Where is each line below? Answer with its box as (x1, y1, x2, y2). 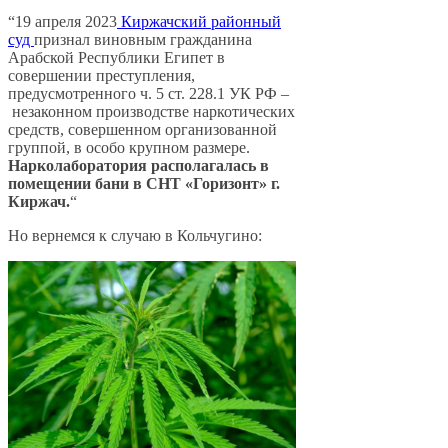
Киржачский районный (117, 13, 281, 31)
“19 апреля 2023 (8, 13, 117, 31)
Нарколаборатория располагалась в (8, 157, 269, 175)
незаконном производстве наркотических (8, 103, 295, 121)
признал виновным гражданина (34, 31, 252, 49)
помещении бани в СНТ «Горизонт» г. (8, 175, 280, 193)
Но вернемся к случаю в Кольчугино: (8, 227, 262, 245)
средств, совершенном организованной (8, 121, 277, 139)
